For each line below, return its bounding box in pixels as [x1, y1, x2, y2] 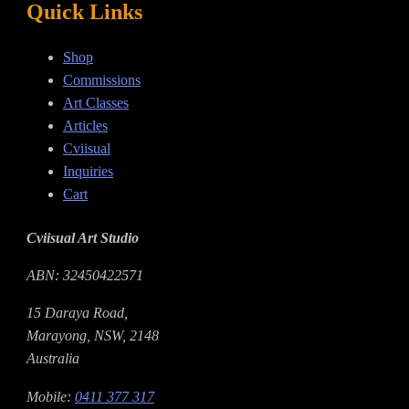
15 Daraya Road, [26, 305, 128, 321]
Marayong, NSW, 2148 [26, 328, 159, 344]
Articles [62, 118, 108, 134]
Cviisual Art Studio [26, 230, 139, 246]
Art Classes [62, 95, 129, 111]
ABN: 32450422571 [26, 267, 143, 284]
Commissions [62, 72, 141, 89]
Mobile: [26, 388, 75, 404]
